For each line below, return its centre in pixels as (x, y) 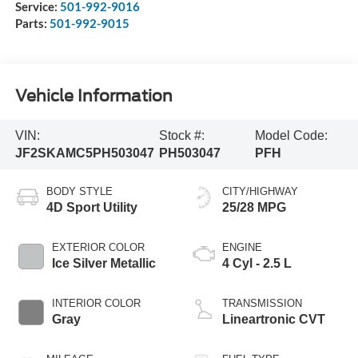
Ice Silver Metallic (103, 263)
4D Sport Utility (91, 207)
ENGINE (242, 247)
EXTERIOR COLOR (98, 247)
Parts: (32, 23)
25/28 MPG (254, 207)
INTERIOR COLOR (96, 303)
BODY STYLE (79, 191)
